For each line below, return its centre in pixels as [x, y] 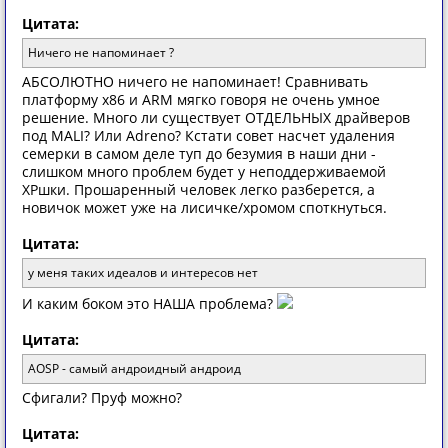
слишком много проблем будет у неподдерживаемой [204, 171]
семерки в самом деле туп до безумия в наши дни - [199, 153]
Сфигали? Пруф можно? [102, 397]
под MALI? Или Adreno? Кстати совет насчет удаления [208, 135]
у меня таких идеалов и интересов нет [143, 272]
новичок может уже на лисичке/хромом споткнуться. [204, 207]
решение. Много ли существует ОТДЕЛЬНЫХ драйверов [216, 117]
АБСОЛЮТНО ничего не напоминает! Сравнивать [195, 81]
